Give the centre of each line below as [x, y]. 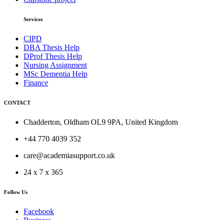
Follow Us [16, 192]
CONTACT [17, 102]
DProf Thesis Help [53, 56]
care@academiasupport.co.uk [69, 155]
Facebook [39, 211]
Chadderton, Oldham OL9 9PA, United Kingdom [101, 122]
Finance [36, 83]
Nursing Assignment [55, 65]
